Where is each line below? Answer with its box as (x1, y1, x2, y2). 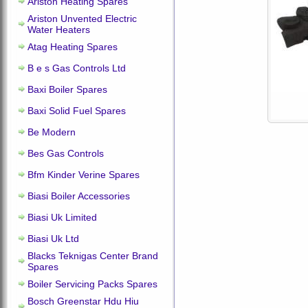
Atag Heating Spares (27, 41, 118, 52)
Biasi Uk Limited (27, 212, 97, 223)
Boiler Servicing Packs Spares (27, 278, 157, 289)
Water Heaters (27, 24, 90, 35)
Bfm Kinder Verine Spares (27, 169, 140, 180)
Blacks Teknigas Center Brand (27, 250, 158, 261)
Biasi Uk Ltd (27, 233, 79, 244)
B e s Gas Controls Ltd (27, 63, 126, 74)
